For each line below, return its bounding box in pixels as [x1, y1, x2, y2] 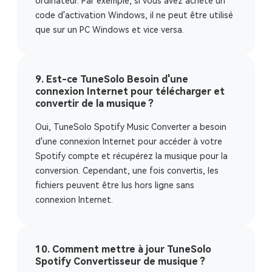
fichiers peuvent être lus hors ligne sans [35, 180, 194, 190]
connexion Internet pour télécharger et [35, 86, 225, 97]
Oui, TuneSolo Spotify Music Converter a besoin [35, 122, 226, 132]
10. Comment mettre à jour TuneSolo [35, 243, 211, 255]
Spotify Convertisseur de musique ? [35, 256, 205, 267]
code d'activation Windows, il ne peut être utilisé [35, 10, 233, 20]
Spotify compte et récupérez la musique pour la [35, 151, 228, 161]
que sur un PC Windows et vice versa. [35, 25, 184, 35]
